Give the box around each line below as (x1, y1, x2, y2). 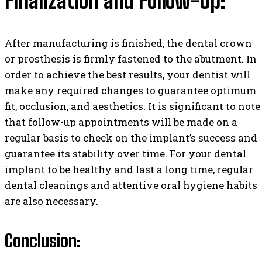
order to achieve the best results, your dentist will (5, 68, 250, 82)
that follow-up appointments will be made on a (5, 115, 237, 129)
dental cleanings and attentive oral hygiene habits (5, 178, 257, 192)
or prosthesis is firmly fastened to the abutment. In (5, 52, 257, 66)
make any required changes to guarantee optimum (5, 84, 256, 98)
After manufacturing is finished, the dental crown (5, 36, 252, 50)
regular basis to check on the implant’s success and (5, 131, 257, 145)
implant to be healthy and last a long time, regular (5, 163, 253, 177)
